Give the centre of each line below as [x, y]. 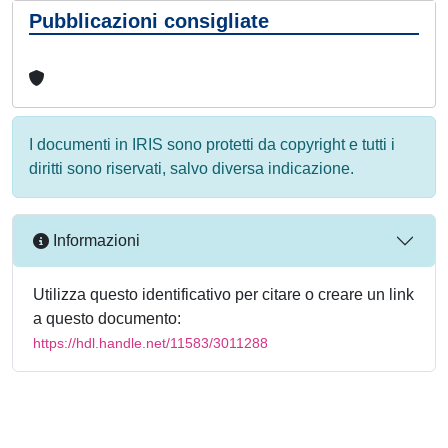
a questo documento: [107, 318]
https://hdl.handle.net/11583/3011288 [150, 342]
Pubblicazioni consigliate [149, 20]
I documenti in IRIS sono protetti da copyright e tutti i [212, 144]
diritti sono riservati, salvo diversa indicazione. [191, 168]
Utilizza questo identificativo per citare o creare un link [223, 294]
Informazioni [94, 241]
